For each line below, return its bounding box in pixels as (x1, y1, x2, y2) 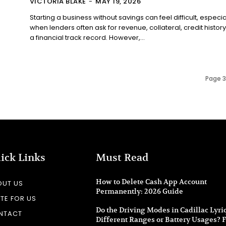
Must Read (96, 151, 148, 164)
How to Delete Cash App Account (96, 177, 207, 187)
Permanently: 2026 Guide (96, 187, 183, 196)
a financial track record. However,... (29, 32, 145, 42)
